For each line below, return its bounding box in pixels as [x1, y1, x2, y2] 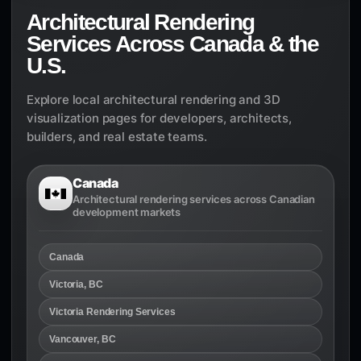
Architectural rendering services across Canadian [73, 193, 315, 205]
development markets [73, 205, 181, 218]
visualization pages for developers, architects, [27, 110, 292, 126]
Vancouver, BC [49, 333, 116, 345]
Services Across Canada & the [27, 31, 318, 56]
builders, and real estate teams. [27, 129, 207, 144]
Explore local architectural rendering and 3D [27, 92, 280, 107]
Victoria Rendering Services [49, 305, 176, 317]
